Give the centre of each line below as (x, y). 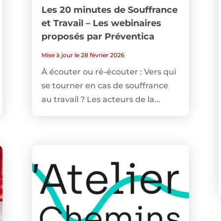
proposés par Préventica (98, 36)
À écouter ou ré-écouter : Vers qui (109, 72)
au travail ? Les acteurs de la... (101, 99)
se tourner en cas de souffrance (105, 85)
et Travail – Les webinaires (101, 23)
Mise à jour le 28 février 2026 (83, 55)
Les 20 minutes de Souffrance (109, 10)
